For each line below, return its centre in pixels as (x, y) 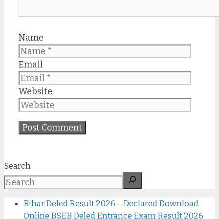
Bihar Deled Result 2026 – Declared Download (111, 203)
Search (17, 166)
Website (35, 91)
